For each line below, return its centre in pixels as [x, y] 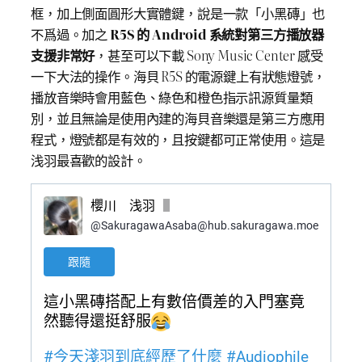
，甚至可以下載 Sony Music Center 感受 [209, 55]
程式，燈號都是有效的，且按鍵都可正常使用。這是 [178, 139]
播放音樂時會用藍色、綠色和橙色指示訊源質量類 [172, 97]
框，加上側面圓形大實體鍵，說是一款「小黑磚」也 [178, 13]
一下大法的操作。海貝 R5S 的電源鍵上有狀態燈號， [178, 76]
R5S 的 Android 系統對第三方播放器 [217, 34]
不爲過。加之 [70, 34]
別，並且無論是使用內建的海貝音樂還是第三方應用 [178, 118]
